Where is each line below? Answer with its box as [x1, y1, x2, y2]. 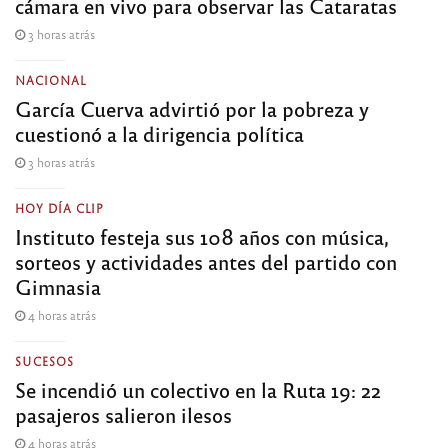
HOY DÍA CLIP [15, 200, 104, 215]
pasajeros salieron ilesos [15, 400, 232, 428]
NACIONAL [15, 72, 87, 87]
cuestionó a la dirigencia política [15, 119, 304, 147]
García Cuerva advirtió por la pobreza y [15, 94, 369, 122]
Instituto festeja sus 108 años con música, [15, 222, 389, 250]
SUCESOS [15, 353, 74, 368]
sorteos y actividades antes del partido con [15, 247, 397, 275]
